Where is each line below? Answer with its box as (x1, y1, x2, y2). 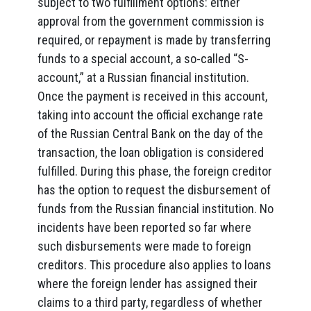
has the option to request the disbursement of (37, 183, 271, 197)
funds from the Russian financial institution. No (37, 201, 274, 216)
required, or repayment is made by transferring (37, 33, 271, 47)
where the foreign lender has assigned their (37, 276, 258, 291)
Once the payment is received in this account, (37, 89, 267, 103)
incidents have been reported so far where (37, 220, 251, 235)
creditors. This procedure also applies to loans (37, 258, 271, 272)
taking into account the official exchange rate (37, 108, 263, 122)
